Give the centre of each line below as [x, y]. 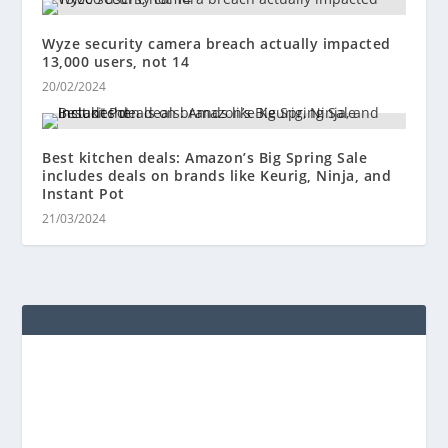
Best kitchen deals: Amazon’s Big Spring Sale [205, 158]
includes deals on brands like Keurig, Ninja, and [217, 176]
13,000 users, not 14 [116, 62]
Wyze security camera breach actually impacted [216, 44]
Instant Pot [83, 194]
